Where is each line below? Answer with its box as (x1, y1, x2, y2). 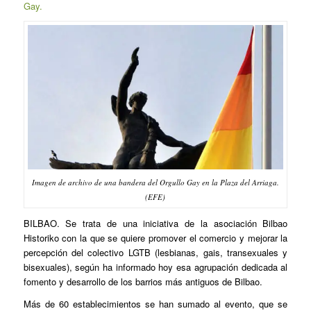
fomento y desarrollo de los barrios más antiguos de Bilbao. (23, 274, 262, 288)
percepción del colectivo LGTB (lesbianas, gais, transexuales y (23, 245, 288, 259)
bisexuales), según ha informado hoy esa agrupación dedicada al (23, 260, 288, 274)
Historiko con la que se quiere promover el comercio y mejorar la (23, 230, 288, 244)
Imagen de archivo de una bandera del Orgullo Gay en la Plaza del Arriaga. (31, 176, 279, 187)
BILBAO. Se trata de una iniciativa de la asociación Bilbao (23, 216, 288, 230)
